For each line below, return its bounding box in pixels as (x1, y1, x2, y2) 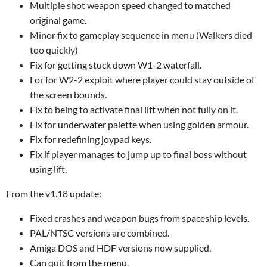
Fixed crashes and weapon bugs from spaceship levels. (30, 212, 249, 223)
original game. (30, 14, 86, 26)
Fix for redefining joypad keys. (30, 133, 151, 145)
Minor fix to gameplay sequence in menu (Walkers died (30, 29, 252, 41)
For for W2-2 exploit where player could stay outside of (30, 74, 254, 85)
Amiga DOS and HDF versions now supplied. (30, 242, 211, 253)
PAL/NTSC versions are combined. (30, 227, 169, 238)
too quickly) (30, 44, 78, 55)
